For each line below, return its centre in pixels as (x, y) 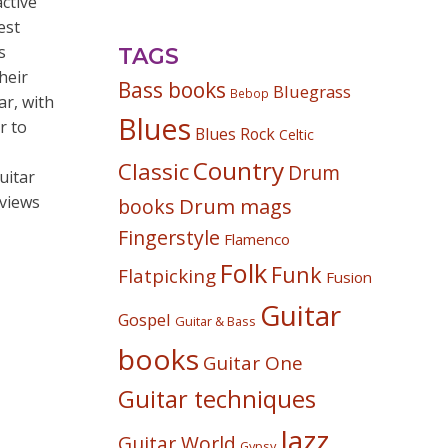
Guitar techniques (217, 399)
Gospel (145, 319)
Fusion (349, 277)
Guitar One (253, 363)
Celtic (297, 134)
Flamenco (257, 239)
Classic (154, 171)
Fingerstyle (169, 237)
